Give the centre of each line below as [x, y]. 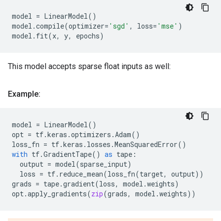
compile [50, 26]
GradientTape [68, 154]
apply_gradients [57, 194]
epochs [88, 36]
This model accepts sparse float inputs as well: [89, 67]
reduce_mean [81, 174]
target [151, 174]
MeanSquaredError [146, 145]
